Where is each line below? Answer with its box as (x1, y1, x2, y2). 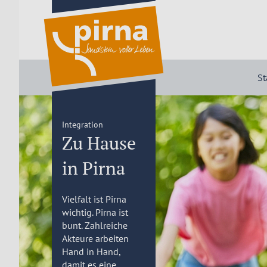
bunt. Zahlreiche (61, 219, 128, 231)
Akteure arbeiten (61, 232, 129, 244)
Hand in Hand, (61, 246, 120, 257)
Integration (61, 119, 103, 130)
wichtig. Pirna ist (61, 206, 128, 218)
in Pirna (61, 156, 125, 180)
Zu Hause (61, 131, 136, 155)
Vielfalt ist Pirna (61, 193, 126, 205)
